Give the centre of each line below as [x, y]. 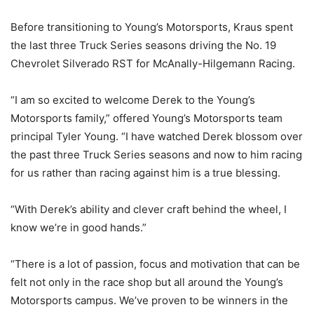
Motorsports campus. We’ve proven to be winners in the [149, 301]
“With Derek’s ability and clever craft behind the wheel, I [149, 210]
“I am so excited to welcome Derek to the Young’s [133, 100]
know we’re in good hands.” [78, 228]
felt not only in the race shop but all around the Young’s [147, 282]
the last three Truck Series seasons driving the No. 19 [143, 46]
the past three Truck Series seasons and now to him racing [156, 155]
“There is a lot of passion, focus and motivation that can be [155, 264]
